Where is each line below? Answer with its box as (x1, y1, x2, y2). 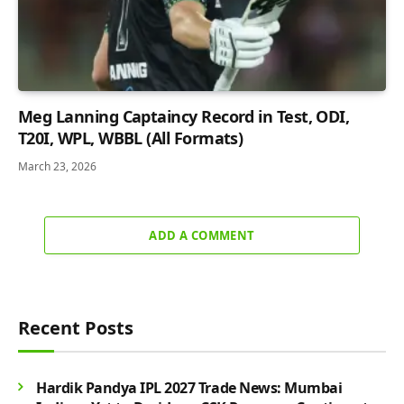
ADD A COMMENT (149, 226, 255, 243)
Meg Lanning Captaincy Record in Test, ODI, (18, 105, 350, 127)
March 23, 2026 (18, 158, 96, 174)
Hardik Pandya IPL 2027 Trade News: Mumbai (36, 377, 343, 398)
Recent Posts (18, 315, 133, 340)
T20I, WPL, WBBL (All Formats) (18, 126, 243, 149)
